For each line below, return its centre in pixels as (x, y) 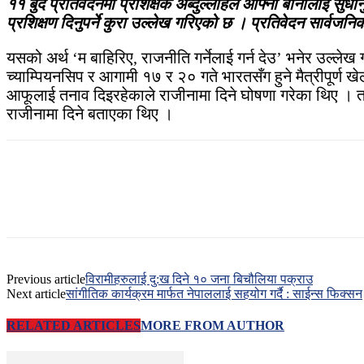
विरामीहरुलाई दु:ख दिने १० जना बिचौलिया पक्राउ (199, 279)
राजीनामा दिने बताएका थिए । (90, 114)
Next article (36, 294)
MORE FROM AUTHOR (212, 326)
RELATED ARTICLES (74, 326)
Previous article (46, 279)
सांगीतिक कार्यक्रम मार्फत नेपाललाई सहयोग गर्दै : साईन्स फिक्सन (214, 294)
